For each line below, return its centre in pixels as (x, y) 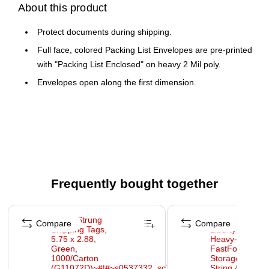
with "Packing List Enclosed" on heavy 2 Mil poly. (129, 65)
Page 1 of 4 (29, 209)
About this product (63, 8)
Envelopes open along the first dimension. (117, 83)
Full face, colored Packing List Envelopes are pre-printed (145, 50)
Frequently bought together (134, 184)
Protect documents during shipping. (104, 32)
